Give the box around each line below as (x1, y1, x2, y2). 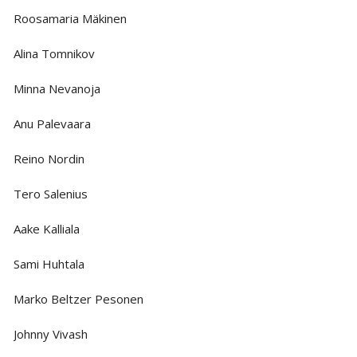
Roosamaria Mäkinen (13, 10, 127, 26)
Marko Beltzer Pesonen (13, 290, 143, 307)
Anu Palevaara (13, 115, 91, 131)
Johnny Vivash (13, 325, 88, 342)
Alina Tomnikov (13, 45, 95, 61)
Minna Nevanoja (13, 80, 100, 96)
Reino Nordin (13, 150, 84, 167)
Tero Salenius (13, 185, 88, 202)
